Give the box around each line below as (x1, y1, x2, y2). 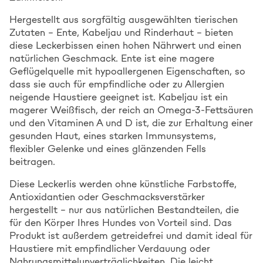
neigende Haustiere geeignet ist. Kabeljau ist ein (9, 90, 228, 103)
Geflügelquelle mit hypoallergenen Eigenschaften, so (9, 65, 245, 77)
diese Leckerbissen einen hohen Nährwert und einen (9, 39, 241, 52)
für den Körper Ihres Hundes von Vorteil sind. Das (9, 216, 232, 229)
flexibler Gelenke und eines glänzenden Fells (9, 142, 206, 155)
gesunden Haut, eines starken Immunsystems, (9, 129, 216, 142)
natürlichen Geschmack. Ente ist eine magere (9, 52, 214, 65)
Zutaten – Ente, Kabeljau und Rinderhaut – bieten (9, 26, 233, 39)
